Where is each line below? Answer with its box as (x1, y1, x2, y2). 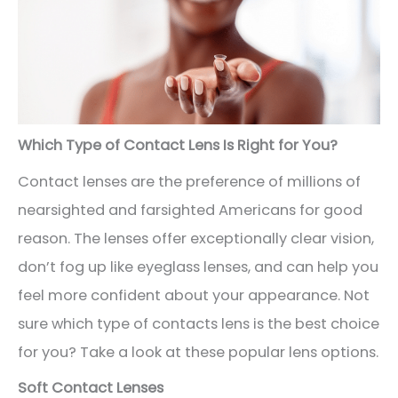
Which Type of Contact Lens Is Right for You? (18, 135, 338, 156)
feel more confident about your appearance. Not (18, 284, 370, 306)
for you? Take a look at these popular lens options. (18, 341, 378, 362)
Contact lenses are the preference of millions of (18, 171, 361, 192)
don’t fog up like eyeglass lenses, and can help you (18, 256, 378, 277)
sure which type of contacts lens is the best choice (18, 313, 379, 334)
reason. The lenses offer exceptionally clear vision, (18, 227, 374, 249)
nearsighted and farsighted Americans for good (18, 199, 362, 220)
